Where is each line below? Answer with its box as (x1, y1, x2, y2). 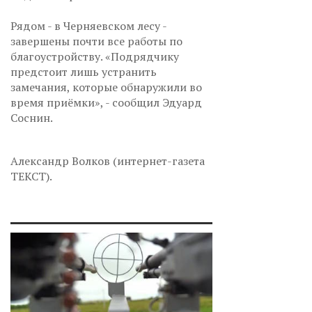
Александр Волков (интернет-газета (10, 153, 205, 169)
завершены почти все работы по (10, 33, 182, 49)
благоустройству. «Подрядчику (10, 49, 179, 65)
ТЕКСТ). (10, 169, 52, 185)
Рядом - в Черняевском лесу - (10, 18, 166, 34)
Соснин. (10, 110, 55, 126)
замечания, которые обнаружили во (10, 79, 202, 95)
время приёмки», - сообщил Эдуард (10, 95, 202, 111)
